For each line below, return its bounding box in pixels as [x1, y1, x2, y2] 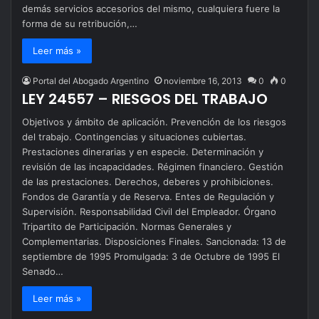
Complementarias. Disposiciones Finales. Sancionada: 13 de [22, 235, 287, 247]
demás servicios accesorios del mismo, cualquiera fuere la [22, 2, 281, 14]
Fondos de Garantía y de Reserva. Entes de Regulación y [22, 190, 275, 202]
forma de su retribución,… [22, 17, 138, 29]
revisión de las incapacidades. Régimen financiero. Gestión [22, 160, 284, 172]
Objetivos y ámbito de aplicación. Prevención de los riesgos [22, 115, 287, 127]
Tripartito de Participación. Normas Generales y [22, 220, 232, 232]
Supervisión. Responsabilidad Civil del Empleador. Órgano [22, 205, 277, 217]
